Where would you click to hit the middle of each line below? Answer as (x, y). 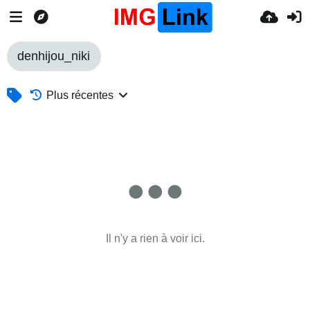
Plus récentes (80, 95)
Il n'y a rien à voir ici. (155, 238)
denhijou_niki (54, 56)
